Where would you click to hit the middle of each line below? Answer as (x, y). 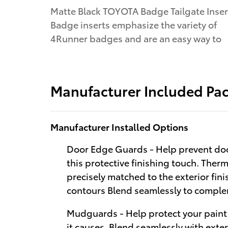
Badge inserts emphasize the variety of (134, 24)
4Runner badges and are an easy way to (136, 38)
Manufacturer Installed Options (119, 126)
